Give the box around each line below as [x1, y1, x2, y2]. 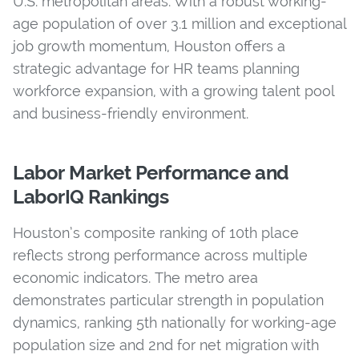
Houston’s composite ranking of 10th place [13, 224, 299, 242]
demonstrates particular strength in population [13, 292, 324, 309]
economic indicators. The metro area [13, 269, 258, 287]
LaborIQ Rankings [13, 185, 169, 209]
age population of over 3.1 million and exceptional [13, 15, 346, 33]
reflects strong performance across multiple [13, 247, 308, 264]
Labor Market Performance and [13, 161, 289, 185]
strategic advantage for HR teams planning [13, 60, 300, 78]
